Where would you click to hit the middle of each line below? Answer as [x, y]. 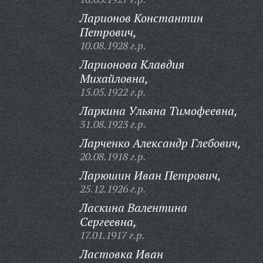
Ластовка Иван [121, 254]
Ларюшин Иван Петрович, [150, 175]
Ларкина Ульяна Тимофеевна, [159, 111]
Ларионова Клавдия [132, 64]
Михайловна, [114, 78]
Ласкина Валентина [133, 208]
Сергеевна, [108, 222]
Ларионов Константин [141, 18]
